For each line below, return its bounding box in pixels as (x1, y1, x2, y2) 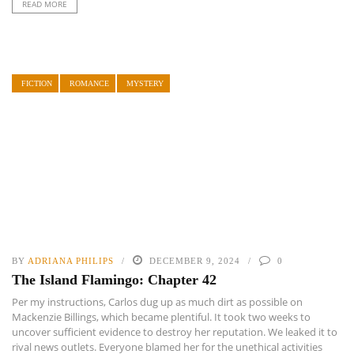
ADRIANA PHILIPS (28, 255, 114, 265)
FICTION (21, 79, 52, 88)
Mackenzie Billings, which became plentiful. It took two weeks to (12, 309, 311, 324)
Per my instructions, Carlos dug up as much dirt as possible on (12, 294, 303, 309)
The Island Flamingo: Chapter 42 (12, 271, 217, 288)
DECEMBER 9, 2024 (149, 255, 240, 265)
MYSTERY (126, 79, 164, 88)
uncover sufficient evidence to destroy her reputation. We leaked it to (12, 324, 337, 339)
